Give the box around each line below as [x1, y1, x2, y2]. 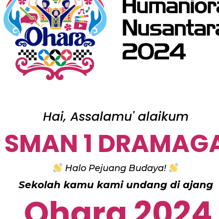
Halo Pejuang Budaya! [63, 162, 169, 174]
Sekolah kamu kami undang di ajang [18, 178, 213, 191]
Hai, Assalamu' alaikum [43, 108, 189, 125]
